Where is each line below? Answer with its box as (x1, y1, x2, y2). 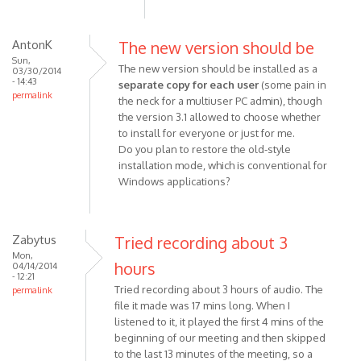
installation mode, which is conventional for (118, 159, 327, 172)
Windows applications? (118, 175, 230, 188)
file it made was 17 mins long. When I (114, 299, 290, 312)
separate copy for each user (118, 78, 259, 91)
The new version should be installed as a (118, 62, 317, 75)
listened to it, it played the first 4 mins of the (114, 315, 324, 328)
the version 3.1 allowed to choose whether (118, 110, 321, 123)
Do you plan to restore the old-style (118, 143, 291, 156)
